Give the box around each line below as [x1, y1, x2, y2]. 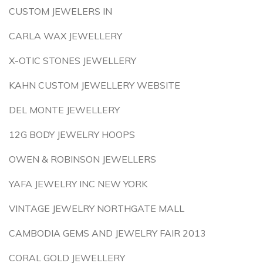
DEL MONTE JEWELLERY [9, 104, 120, 116]
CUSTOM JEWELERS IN [9, 5, 112, 17]
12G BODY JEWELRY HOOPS [9, 129, 135, 140]
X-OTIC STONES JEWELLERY [9, 55, 136, 66]
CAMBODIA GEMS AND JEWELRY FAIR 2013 [9, 227, 206, 239]
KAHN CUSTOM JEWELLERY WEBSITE [9, 79, 180, 91]
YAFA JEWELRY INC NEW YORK [9, 178, 147, 190]
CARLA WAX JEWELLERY [9, 30, 122, 42]
